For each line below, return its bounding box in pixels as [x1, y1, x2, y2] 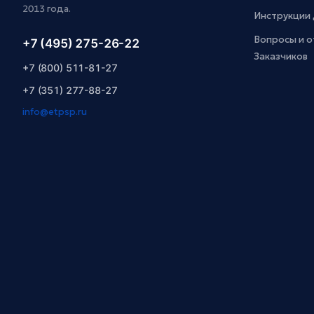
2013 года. [22, 2, 71, 15]
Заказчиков [254, 50, 308, 62]
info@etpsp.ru [22, 105, 87, 118]
